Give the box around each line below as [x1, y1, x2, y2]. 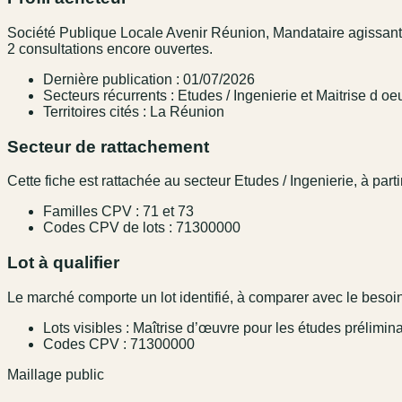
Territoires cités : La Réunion [43, 104, 224, 120]
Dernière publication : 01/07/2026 [43, 72, 255, 88]
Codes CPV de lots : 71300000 [43, 220, 240, 236]
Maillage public [7, 366, 104, 382]
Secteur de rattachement [7, 136, 209, 156]
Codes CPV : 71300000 [43, 336, 195, 352]
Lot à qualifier [7, 253, 119, 273]
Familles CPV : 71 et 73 [43, 204, 194, 220]
